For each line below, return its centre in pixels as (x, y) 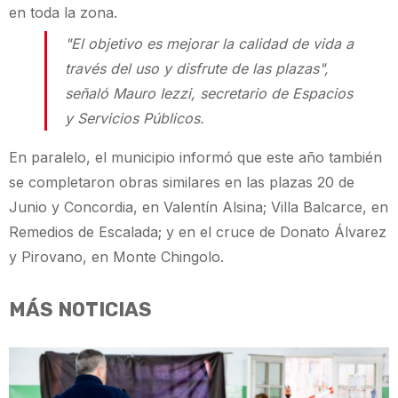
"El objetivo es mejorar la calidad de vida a (209, 44)
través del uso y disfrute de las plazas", (197, 69)
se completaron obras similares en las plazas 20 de (182, 183)
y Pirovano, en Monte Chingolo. (116, 257)
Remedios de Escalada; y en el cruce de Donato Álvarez (198, 232)
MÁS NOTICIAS (80, 310)
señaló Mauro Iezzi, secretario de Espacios (209, 94)
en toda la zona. (63, 13)
